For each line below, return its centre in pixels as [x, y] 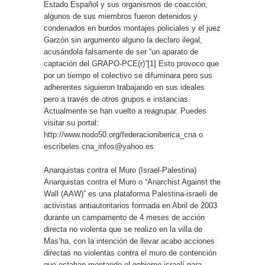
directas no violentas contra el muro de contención [130, 253]
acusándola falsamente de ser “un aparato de [121, 52]
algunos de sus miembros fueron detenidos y [121, 16]
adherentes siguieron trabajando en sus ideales [124, 87]
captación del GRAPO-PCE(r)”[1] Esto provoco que [131, 64]
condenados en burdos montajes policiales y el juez [132, 28]
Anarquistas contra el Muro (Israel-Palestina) [120, 170]
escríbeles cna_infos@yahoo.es [99, 146]
